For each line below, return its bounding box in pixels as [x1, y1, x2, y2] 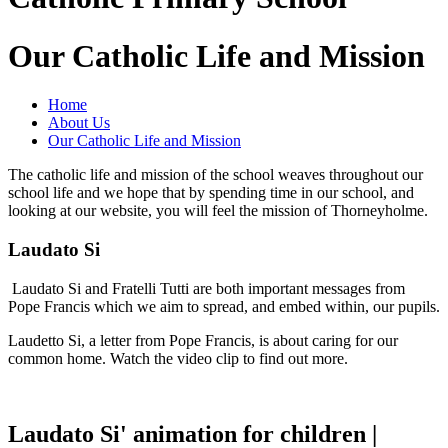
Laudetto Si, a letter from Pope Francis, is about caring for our [8, 331, 398, 349]
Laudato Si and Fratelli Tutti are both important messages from [8, 279, 405, 297]
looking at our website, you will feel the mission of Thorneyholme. [8, 202, 428, 220]
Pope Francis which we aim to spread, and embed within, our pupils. [8, 297, 440, 315]
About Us [48, 114, 110, 132]
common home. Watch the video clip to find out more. [8, 349, 348, 367]
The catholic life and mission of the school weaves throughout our [8, 166, 423, 184]
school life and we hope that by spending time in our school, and [8, 184, 414, 202]
